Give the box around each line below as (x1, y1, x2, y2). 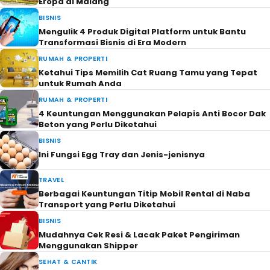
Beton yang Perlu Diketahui (39, 119, 157, 131)
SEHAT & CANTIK (39, 257, 98, 267)
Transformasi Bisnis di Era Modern (39, 37, 186, 49)
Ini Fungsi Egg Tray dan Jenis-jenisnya (39, 149, 205, 161)
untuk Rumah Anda (39, 78, 122, 90)
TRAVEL (39, 175, 64, 185)
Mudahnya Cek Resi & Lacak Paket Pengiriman (39, 229, 240, 241)
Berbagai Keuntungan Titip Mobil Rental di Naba (39, 188, 250, 200)
